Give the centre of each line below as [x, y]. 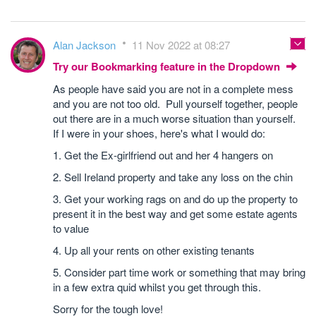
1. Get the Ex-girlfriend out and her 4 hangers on [163, 154]
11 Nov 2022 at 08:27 [181, 44]
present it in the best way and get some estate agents [175, 213]
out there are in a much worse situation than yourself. [176, 118]
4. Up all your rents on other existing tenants [154, 250]
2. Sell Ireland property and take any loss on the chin [173, 176]
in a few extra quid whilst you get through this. [157, 286]
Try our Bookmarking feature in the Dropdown [168, 66]
